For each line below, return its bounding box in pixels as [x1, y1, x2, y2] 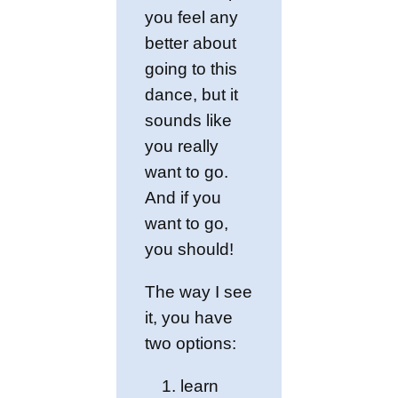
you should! [145, 239, 235, 259]
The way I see [145, 283, 253, 301]
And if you [145, 187, 222, 207]
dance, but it [145, 84, 239, 104]
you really [145, 136, 219, 155]
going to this [145, 59, 238, 78]
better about [145, 33, 237, 52]
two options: [145, 334, 237, 353]
